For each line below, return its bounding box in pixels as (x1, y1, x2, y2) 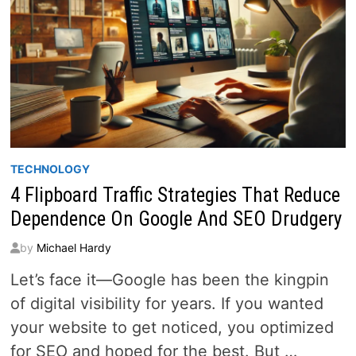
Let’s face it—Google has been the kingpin (10, 269, 329, 289)
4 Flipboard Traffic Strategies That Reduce (10, 183, 340, 207)
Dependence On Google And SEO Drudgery (10, 207, 342, 230)
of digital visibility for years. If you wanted (10, 293, 323, 313)
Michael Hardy (36, 240, 111, 254)
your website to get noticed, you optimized (10, 317, 334, 337)
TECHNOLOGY (10, 161, 90, 176)
